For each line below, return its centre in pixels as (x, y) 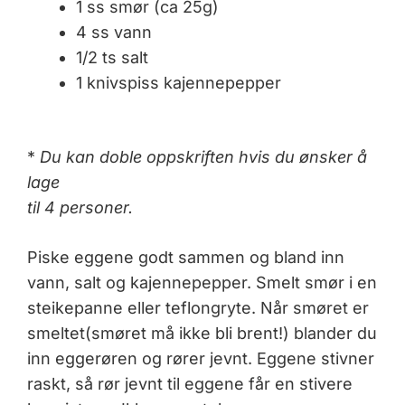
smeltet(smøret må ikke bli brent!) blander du (202, 333)
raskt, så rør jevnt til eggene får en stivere (190, 383)
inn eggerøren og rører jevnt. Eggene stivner (201, 358)
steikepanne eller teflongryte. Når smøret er (198, 307)
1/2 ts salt (112, 57)
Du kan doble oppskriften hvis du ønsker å (203, 156)
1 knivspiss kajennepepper (179, 82)
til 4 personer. (80, 207)
